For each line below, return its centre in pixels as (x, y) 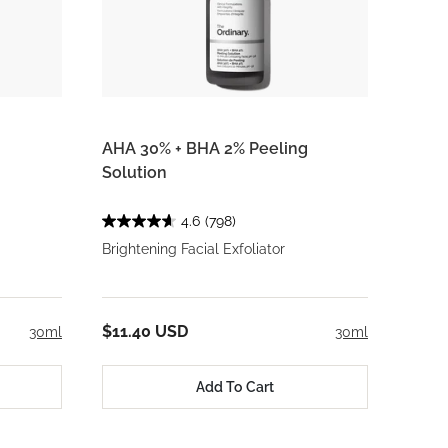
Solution (134, 173)
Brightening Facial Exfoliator (193, 249)
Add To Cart (235, 386)
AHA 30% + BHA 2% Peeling (205, 149)
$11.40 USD (145, 332)
